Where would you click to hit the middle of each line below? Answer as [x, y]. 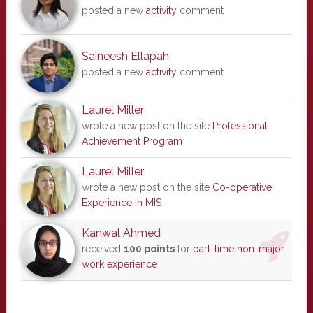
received [102, 249]
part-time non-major [238, 249]
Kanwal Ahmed [121, 233]
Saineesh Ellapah [125, 56]
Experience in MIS [121, 203]
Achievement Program [132, 141]
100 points [149, 249]
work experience [119, 264]
